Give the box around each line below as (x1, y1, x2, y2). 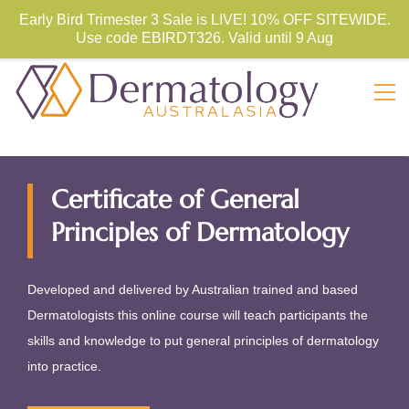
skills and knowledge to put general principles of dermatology (27, 332, 379, 348)
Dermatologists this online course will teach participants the (27, 307, 368, 322)
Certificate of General (51, 183, 299, 215)
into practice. (27, 358, 101, 373)
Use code (76, 30, 142, 46)
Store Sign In (268, 5, 335, 21)
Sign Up (354, 5, 395, 21)
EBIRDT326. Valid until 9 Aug (142, 30, 333, 46)
